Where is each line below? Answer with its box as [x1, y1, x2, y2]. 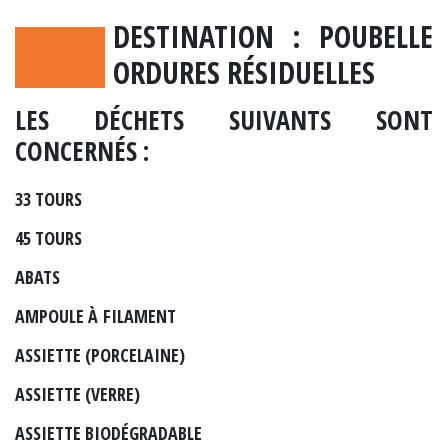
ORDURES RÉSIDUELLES [112, 52, 375, 94]
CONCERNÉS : [15, 132, 149, 169]
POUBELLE [319, 16, 433, 58]
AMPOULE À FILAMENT [15, 303, 176, 328]
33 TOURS [15, 186, 82, 211]
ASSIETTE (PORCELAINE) [15, 342, 185, 367]
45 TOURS [15, 225, 82, 250]
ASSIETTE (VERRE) [15, 381, 140, 406]
